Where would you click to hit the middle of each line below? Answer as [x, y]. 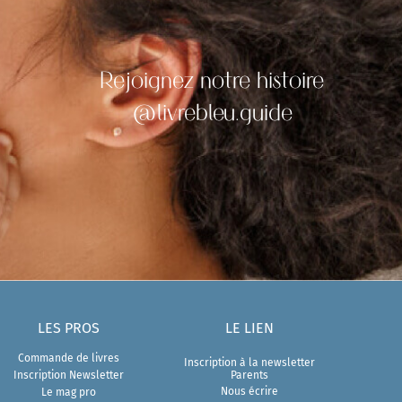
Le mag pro [69, 391]
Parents [249, 374]
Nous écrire [249, 390]
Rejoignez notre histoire [212, 80]
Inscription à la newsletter [249, 362]
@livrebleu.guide [212, 113]
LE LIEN [249, 327]
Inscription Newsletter [69, 374]
